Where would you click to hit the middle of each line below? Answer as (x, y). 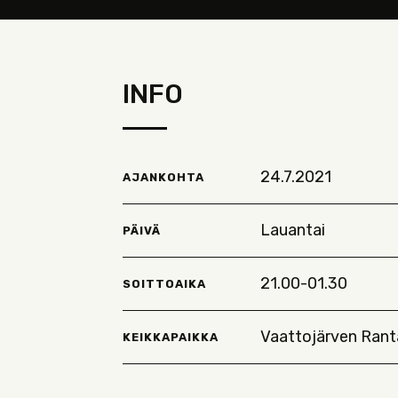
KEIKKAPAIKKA (171, 337)
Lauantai (292, 230)
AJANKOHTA (163, 177)
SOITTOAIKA (164, 283)
